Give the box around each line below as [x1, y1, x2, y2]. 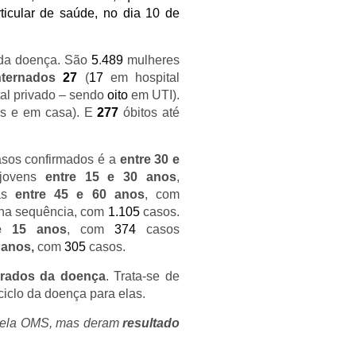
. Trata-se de [105, 269, 180, 283]
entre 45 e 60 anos [14, 188, 145, 201]
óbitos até [118, 106, 180, 119]
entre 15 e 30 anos [44, 170, 177, 184]
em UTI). [127, 88, 180, 102]
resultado [122, 316, 180, 330]
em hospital [103, 71, 180, 84]
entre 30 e [119, 153, 180, 166]
